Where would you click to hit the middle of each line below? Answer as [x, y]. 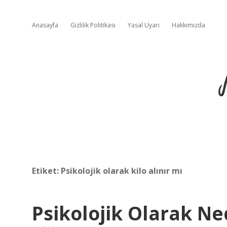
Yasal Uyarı [144, 25]
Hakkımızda [188, 25]
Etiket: [46, 171]
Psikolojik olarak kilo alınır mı [122, 171]
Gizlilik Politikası [93, 25]
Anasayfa [45, 25]
